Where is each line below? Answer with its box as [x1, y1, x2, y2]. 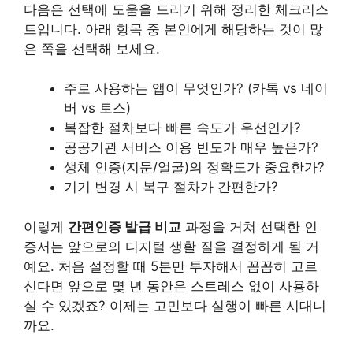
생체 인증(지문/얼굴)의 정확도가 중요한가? [64, 159, 325, 176]
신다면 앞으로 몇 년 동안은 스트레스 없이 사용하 [24, 277, 319, 294]
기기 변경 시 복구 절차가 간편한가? [64, 179, 278, 195]
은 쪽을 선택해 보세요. [24, 40, 160, 57]
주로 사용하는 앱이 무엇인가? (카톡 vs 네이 [64, 80, 328, 97]
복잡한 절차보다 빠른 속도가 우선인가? [64, 120, 301, 136]
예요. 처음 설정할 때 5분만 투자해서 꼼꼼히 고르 [24, 258, 318, 274]
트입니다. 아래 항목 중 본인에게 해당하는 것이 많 [24, 20, 323, 37]
